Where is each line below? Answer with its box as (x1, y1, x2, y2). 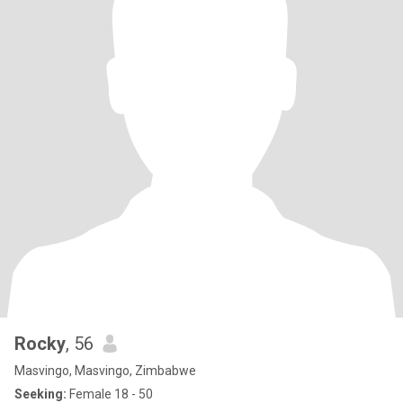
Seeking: (14, 387, 67, 401)
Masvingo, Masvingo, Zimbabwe (14, 363, 196, 378)
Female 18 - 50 (67, 387, 153, 401)
